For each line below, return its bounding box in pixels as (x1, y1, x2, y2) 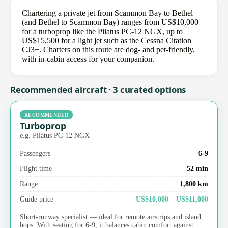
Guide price (20, 194, 53, 203)
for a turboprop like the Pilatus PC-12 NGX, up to (22, 27, 183, 36)
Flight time (20, 164, 52, 173)
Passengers (20, 149, 50, 157)
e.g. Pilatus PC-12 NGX (20, 131, 90, 139)
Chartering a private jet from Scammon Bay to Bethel (22, 9, 193, 18)
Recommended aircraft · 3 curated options (10, 83, 186, 96)
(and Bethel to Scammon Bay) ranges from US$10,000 (22, 18, 198, 27)
